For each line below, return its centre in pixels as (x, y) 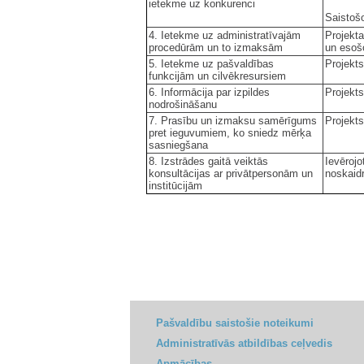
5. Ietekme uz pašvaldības (211, 63)
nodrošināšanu (184, 104)
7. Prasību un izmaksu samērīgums (233, 120)
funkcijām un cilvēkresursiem (219, 76)
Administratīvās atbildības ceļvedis (244, 343)
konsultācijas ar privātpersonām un (231, 173)
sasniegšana (180, 145)
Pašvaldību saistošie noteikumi (235, 323)
